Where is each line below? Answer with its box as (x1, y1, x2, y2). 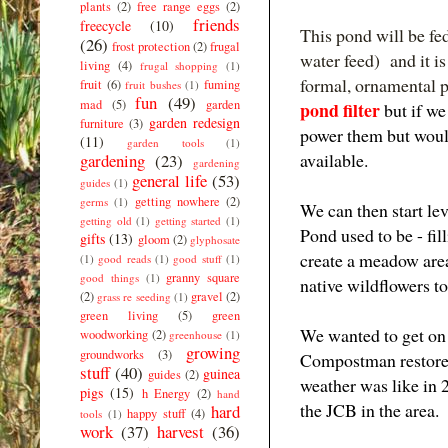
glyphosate (190, 231, 240, 247)
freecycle (80, 15, 131, 35)
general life (132, 168, 207, 192)
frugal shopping (139, 57, 219, 73)
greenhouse (169, 326, 223, 342)
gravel (190, 287, 223, 305)
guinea (203, 363, 240, 383)
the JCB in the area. (300, 398, 445, 423)
